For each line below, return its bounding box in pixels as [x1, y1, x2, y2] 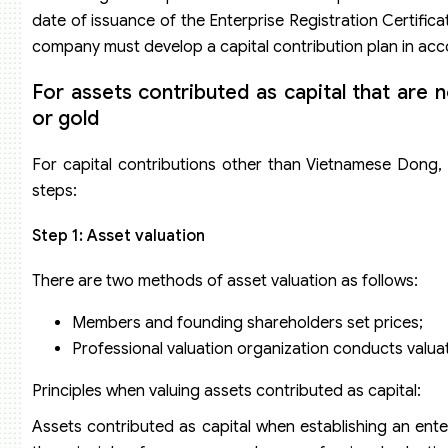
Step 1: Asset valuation [32, 225, 205, 246]
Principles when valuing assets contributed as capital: [32, 381, 421, 402]
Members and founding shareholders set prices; [72, 313, 423, 334]
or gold [32, 105, 99, 131]
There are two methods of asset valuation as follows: [32, 271, 418, 292]
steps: [32, 180, 77, 201]
